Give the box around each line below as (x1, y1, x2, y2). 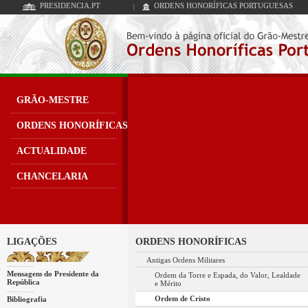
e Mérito (155, 278, 182, 287)
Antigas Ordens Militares (146, 255, 225, 264)
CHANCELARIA (16, 171, 89, 182)
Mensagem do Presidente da (6, 269, 99, 278)
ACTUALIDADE (16, 146, 87, 157)
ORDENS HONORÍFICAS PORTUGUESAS (153, 1, 293, 10)
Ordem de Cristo (155, 294, 211, 303)
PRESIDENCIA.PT (39, 1, 100, 10)
